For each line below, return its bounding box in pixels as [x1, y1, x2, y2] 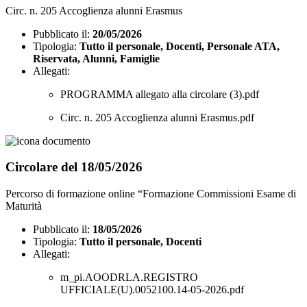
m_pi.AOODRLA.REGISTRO [60, 271, 198, 284]
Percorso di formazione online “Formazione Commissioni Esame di [5, 188, 296, 200]
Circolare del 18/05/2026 [5, 160, 143, 175]
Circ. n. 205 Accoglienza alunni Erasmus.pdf [60, 111, 254, 123]
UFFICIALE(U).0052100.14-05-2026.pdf [60, 284, 244, 296]
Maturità [5, 200, 42, 212]
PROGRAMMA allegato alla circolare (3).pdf [60, 88, 259, 100]
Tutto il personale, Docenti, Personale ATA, [79, 40, 280, 52]
